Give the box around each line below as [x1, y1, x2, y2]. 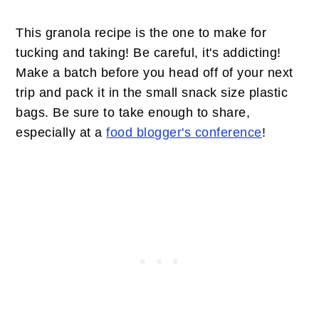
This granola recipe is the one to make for [16, 26, 267, 40]
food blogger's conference [106, 125, 262, 140]
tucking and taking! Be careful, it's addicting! [16, 46, 281, 60]
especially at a [16, 125, 107, 140]
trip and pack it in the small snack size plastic [16, 85, 288, 100]
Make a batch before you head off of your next [16, 66, 293, 80]
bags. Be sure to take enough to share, [16, 105, 251, 120]
